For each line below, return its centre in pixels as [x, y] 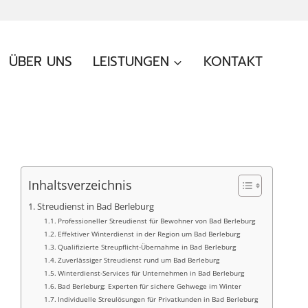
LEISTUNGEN [131, 62]
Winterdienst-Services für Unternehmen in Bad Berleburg [151, 273]
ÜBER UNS [41, 62]
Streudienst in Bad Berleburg [95, 206]
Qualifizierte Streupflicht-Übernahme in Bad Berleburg [147, 247]
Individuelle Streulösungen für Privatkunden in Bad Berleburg [158, 299]
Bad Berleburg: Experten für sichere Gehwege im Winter [150, 286]
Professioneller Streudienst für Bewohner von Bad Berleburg [157, 221]
